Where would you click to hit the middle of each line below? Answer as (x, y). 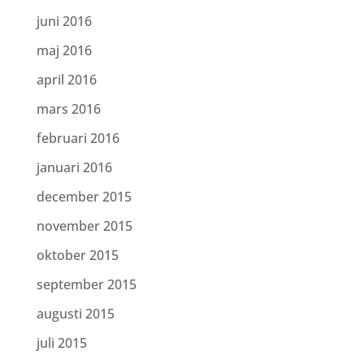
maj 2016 (64, 50)
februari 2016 (78, 138)
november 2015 (84, 226)
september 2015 (86, 284)
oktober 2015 (77, 255)
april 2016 (66, 80)
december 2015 (84, 197)
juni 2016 (64, 21)
